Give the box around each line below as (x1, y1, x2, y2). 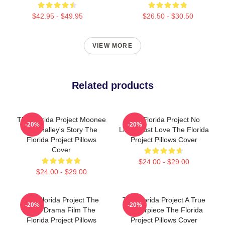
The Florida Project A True (122, 195, 205, 204)
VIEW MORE (92, 42, 133, 49)
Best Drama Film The (27, 205, 95, 214)
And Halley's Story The (25, 125, 97, 134)
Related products (71, 79, 154, 91)
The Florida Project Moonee (17, 115, 106, 124)
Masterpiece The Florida (125, 205, 203, 214)
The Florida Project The (24, 195, 99, 204)
